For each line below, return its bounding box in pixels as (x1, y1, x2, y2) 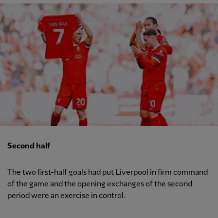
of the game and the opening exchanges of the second (7, 180, 192, 189)
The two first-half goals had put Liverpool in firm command (7, 168, 208, 177)
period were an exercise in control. (7, 192, 126, 200)
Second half (7, 142, 50, 151)
